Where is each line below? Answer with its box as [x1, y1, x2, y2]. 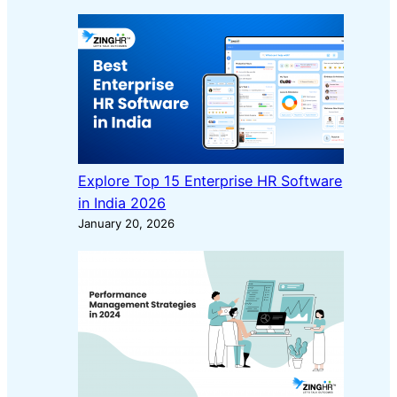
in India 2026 [78, 194, 167, 213]
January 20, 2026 [78, 216, 175, 231]
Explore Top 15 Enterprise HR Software [78, 172, 343, 191]
